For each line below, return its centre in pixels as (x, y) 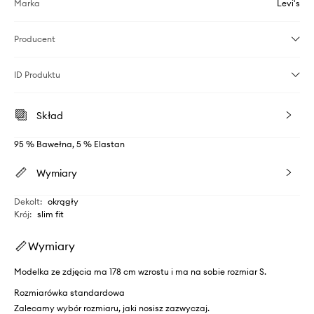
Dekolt (27, 201)
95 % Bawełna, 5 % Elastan (69, 144)
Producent (35, 39)
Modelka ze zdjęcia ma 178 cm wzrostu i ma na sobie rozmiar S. (140, 271)
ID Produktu (37, 74)
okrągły (63, 201)
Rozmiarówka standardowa (69, 292)
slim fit (50, 214)
